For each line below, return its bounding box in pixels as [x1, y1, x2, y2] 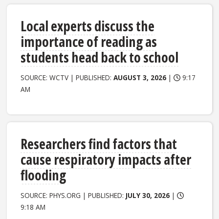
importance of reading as [21, 32, 157, 51]
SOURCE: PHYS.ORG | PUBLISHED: [21, 191, 126, 200]
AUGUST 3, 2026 [113, 73, 167, 83]
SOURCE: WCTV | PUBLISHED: [21, 73, 114, 83]
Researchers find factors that [21, 134, 177, 153]
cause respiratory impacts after [21, 150, 192, 169]
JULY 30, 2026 [126, 191, 170, 200]
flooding [21, 166, 66, 185]
